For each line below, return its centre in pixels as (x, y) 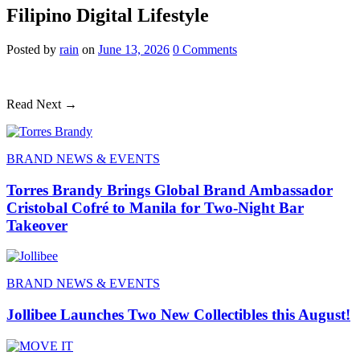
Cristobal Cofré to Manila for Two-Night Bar (155, 207)
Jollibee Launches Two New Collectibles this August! (178, 314)
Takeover (37, 225)
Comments (208, 49)
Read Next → (42, 104)
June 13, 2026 (134, 49)
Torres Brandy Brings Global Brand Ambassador (170, 190)
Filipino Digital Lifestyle (108, 15)
